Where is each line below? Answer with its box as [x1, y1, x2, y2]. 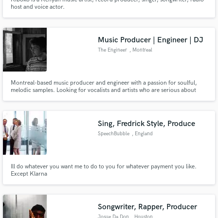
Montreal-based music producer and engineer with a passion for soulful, [10, 79, 197, 87]
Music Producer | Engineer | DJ [98, 36, 204, 45]
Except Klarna [10, 170, 47, 178]
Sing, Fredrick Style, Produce [98, 119, 196, 128]
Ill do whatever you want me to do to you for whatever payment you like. [10, 163, 197, 170]
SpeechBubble [98, 130, 130, 137]
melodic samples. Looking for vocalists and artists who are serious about [10, 87, 196, 94]
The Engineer [98, 47, 127, 54]
